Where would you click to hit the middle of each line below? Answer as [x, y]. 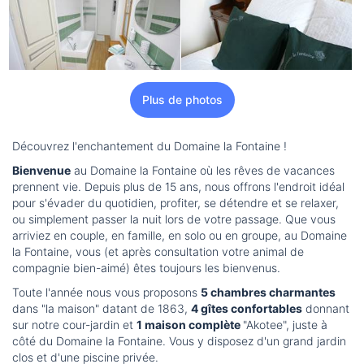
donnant [326, 309]
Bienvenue [41, 171]
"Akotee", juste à [285, 325]
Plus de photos [182, 100]
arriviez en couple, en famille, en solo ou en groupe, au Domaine [180, 236]
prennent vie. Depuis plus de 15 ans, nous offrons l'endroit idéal [178, 187]
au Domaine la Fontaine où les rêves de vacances [203, 171]
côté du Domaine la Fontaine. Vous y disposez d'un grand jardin [179, 341]
